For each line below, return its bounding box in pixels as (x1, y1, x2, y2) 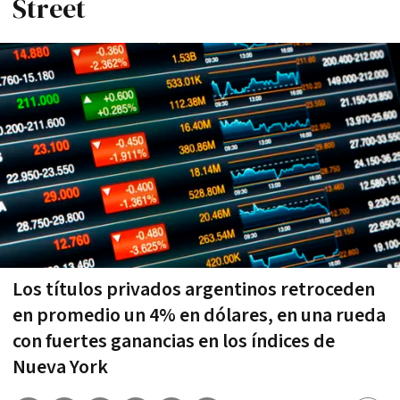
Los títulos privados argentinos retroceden (12, 276, 375, 303)
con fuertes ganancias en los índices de (12, 328, 335, 354)
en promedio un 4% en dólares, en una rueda (12, 302, 386, 329)
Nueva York (12, 354, 108, 380)
